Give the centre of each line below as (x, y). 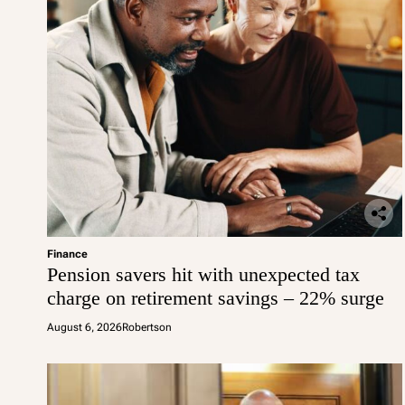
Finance (67, 254)
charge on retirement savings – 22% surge (216, 298)
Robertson (147, 327)
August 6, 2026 (85, 327)
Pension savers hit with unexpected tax (203, 274)
